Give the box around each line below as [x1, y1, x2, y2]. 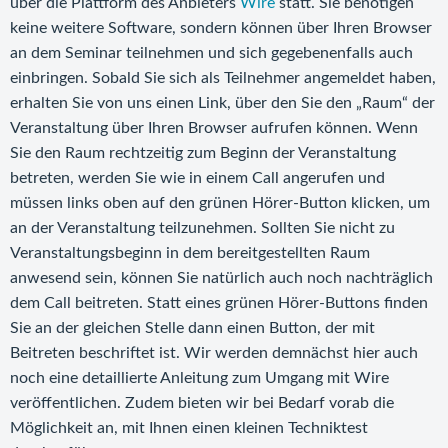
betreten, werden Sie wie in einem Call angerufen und [10, 170, 385, 186]
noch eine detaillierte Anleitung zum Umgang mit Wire [10, 370, 389, 386]
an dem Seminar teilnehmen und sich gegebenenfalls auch [10, 45, 413, 61]
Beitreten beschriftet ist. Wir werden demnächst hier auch [10, 345, 418, 361]
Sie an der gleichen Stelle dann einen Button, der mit [10, 320, 375, 336]
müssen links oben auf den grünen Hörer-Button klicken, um [10, 195, 430, 211]
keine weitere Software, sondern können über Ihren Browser [10, 20, 432, 36]
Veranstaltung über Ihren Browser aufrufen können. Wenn [10, 120, 418, 136]
